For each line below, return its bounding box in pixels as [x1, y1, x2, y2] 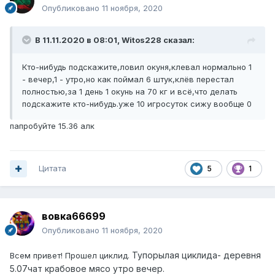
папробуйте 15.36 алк [10, 121, 95, 131]
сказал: [161, 35, 195, 45]
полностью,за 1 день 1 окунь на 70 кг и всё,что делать [22, 87, 238, 97]
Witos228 [122, 35, 161, 45]
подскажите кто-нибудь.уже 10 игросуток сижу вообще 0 [22, 99, 252, 109]
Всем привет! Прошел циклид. [10, 250, 132, 261]
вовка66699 [42, 210, 106, 223]
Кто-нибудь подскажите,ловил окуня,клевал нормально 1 [22, 62, 252, 72]
